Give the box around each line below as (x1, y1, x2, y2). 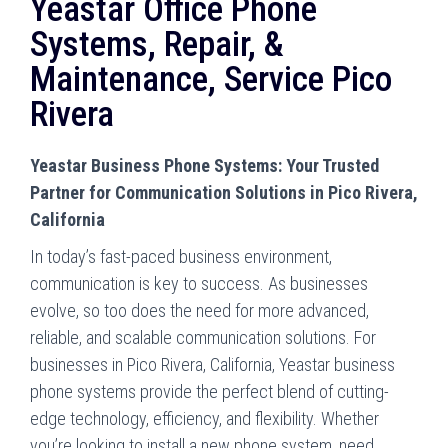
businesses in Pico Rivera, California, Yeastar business (30, 353, 395, 375)
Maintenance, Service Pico (30, 58, 392, 100)
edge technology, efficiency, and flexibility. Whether (30, 407, 379, 429)
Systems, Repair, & (30, 23, 284, 65)
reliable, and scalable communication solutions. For (30, 326, 376, 348)
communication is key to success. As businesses (30, 272, 368, 294)
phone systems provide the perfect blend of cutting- (30, 380, 389, 402)
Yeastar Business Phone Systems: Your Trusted (30, 154, 379, 176)
